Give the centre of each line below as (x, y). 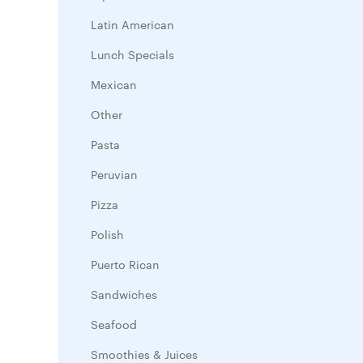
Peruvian (114, 174)
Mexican (114, 84)
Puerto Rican (125, 264)
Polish (107, 234)
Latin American (132, 24)
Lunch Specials (132, 54)
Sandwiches (124, 294)
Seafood (114, 324)
